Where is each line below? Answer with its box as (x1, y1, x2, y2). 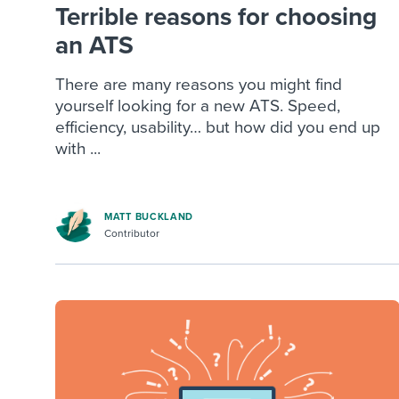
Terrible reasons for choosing (55, 2, 377, 33)
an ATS (55, 30, 134, 61)
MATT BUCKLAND (104, 210, 194, 223)
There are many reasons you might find (55, 75, 342, 95)
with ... (55, 139, 101, 159)
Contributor (104, 226, 159, 240)
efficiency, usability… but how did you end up (55, 118, 380, 138)
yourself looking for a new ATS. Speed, (55, 96, 340, 117)
